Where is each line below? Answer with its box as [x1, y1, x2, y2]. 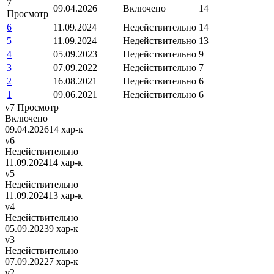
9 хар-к [49, 223, 78, 234]
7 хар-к [49, 256, 78, 267]
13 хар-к [48, 190, 83, 201]
